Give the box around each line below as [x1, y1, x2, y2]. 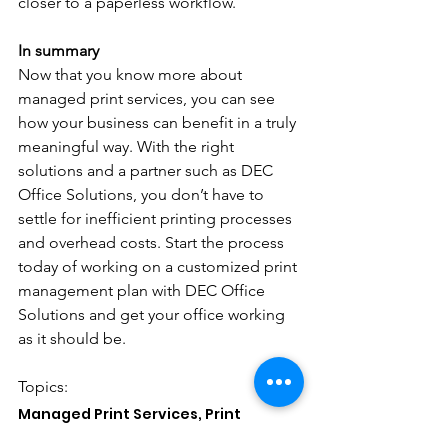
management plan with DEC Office [18, 281, 269, 300]
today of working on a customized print [18, 257, 301, 276]
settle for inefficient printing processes [18, 209, 296, 228]
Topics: [18, 377, 72, 396]
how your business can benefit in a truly [18, 113, 300, 132]
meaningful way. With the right [18, 137, 238, 156]
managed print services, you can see [18, 89, 279, 108]
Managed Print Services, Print [18, 404, 244, 424]
